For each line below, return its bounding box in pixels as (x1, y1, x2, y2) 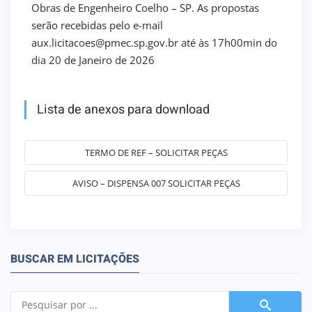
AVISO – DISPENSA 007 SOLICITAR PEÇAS (72, 176, 240, 189)
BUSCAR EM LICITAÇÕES (10, 250, 139, 267)
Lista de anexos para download (37, 100, 210, 119)
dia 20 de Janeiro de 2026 (31, 52, 155, 67)
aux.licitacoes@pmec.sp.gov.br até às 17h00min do (31, 35, 277, 49)
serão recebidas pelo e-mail (31, 17, 163, 32)
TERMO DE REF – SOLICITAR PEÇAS (84, 146, 228, 159)
